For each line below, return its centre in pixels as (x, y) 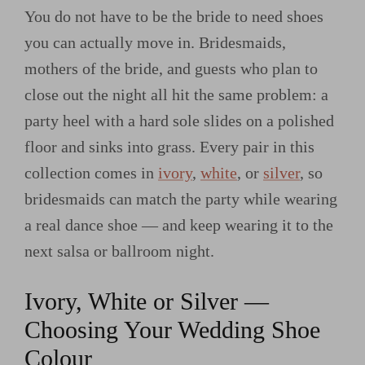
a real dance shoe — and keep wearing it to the (179, 224)
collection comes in (91, 172)
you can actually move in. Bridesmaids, (155, 42)
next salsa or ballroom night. (119, 251)
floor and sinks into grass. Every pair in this (169, 146)
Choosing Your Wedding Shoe (172, 330)
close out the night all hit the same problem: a (176, 94)
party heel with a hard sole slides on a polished (179, 120)
